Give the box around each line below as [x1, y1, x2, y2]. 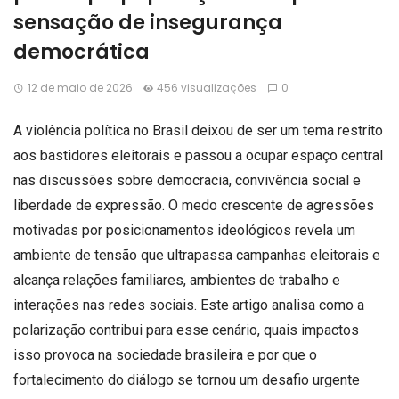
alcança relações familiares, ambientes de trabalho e [13, 272, 340, 289]
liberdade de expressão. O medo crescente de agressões [13, 197, 374, 214]
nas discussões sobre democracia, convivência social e [13, 172, 361, 189]
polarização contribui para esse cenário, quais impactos [13, 322, 359, 338]
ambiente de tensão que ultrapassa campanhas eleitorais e [13, 247, 380, 264]
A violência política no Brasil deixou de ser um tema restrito [13, 122, 383, 139]
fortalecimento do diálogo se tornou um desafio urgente [13, 371, 360, 388]
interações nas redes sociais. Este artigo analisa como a [13, 297, 364, 313]
